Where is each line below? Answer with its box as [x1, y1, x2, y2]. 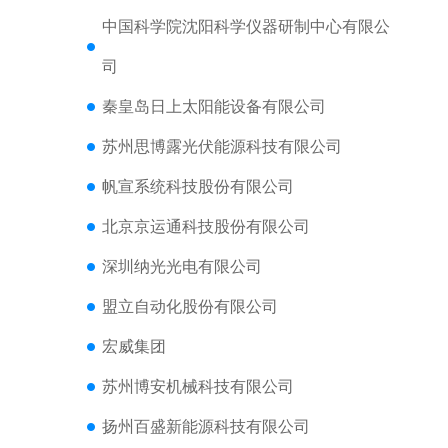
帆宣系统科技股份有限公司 [101, 178, 294, 195]
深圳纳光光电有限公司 [101, 258, 262, 275]
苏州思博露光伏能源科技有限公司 [101, 138, 342, 155]
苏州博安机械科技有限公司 [101, 378, 294, 395]
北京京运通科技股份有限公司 [101, 218, 310, 235]
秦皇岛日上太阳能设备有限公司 [101, 98, 326, 115]
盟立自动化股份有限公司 [101, 298, 278, 315]
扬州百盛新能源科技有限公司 [101, 418, 310, 435]
